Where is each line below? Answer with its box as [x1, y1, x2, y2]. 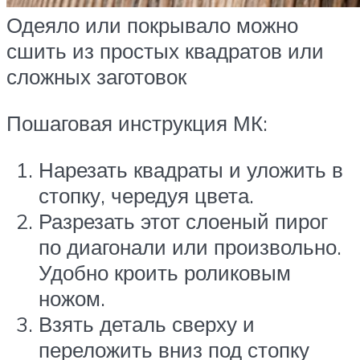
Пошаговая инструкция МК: [6, 110, 268, 136]
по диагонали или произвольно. [39, 233, 342, 260]
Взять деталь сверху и [39, 310, 255, 337]
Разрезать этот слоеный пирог [39, 207, 328, 234]
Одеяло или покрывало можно [6, 12, 298, 39]
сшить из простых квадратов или [6, 38, 324, 64]
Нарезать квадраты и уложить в [39, 156, 343, 182]
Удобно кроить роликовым [39, 259, 291, 285]
